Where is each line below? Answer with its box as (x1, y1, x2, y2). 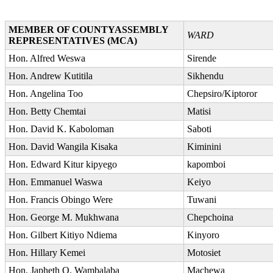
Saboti (187, 123, 211, 134)
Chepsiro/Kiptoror (187, 88, 257, 99)
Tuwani (187, 194, 216, 205)
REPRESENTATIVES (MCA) (9, 35, 137, 46)
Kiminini (187, 141, 221, 152)
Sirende (187, 52, 216, 63)
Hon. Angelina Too (9, 88, 83, 99)
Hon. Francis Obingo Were (9, 194, 113, 205)
